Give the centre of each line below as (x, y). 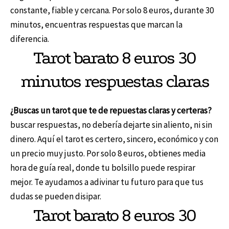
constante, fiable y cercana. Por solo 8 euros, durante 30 (112, 10)
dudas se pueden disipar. (56, 196)
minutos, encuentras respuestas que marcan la (96, 24)
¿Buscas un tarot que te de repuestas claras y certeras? (111, 110)
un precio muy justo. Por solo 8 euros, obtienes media (108, 153)
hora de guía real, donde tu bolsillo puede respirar (103, 167)
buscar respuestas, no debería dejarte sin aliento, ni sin (111, 124)
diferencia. (30, 39)
